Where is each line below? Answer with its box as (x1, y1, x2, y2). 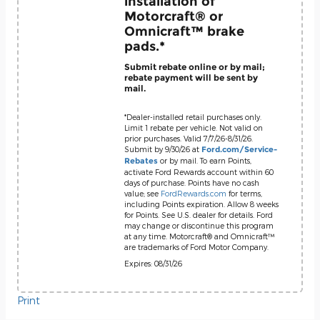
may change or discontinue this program (124, 221, 274, 230)
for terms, (226, 189, 262, 198)
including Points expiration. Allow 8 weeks (124, 199, 279, 209)
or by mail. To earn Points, (158, 156, 251, 165)
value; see (124, 189, 161, 198)
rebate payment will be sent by (124, 71, 258, 83)
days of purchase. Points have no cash (124, 178, 259, 187)
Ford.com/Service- (201, 145, 277, 154)
